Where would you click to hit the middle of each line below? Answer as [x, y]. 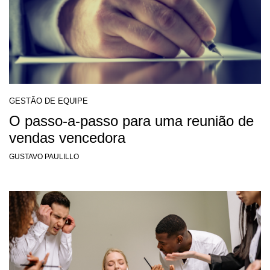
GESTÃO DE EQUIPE [49, 101]
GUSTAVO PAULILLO [44, 157]
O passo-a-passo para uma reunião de [131, 121]
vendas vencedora [67, 138]
